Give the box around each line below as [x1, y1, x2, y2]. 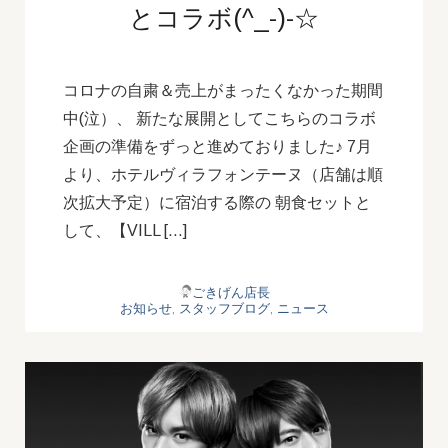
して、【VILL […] [63, 221, 187, 239]
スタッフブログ [178, 300, 270, 316]
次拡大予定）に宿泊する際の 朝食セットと [63, 193, 371, 211]
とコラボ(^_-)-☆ [129, 3, 319, 32]
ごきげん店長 [191, 284, 270, 300]
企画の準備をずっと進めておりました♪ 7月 [63, 137, 372, 155]
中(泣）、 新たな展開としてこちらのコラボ [63, 109, 376, 127]
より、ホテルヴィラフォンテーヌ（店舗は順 [63, 165, 383, 183]
